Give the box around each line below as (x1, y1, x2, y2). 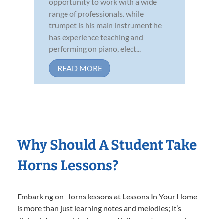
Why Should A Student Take (17, 137, 197, 153)
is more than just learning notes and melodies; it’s (17, 203, 181, 213)
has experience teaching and (49, 32, 143, 42)
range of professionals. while (49, 9, 144, 19)
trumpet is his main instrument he (49, 21, 162, 30)
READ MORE (57, 64, 102, 73)
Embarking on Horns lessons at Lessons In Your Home (17, 192, 197, 201)
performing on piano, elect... (49, 44, 141, 54)
